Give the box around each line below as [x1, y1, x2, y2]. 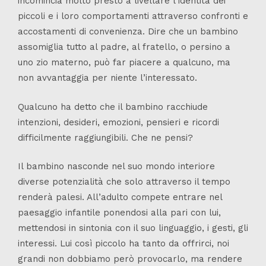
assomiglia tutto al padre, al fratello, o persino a [18, 42, 230, 53]
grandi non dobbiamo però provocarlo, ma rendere [18, 254, 242, 265]
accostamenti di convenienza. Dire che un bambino [18, 26, 238, 37]
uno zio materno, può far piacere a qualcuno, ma [18, 57, 230, 68]
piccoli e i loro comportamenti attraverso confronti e [18, 11, 248, 22]
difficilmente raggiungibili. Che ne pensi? [18, 132, 193, 143]
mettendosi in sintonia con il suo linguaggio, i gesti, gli [18, 223, 248, 234]
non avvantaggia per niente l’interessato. [18, 72, 197, 84]
